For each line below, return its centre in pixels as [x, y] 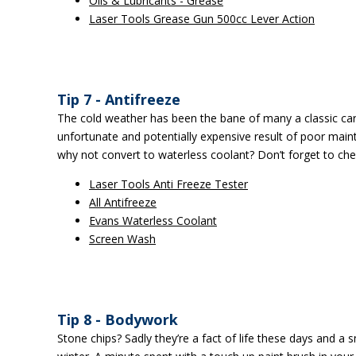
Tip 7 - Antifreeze [119, 99]
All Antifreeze [123, 202]
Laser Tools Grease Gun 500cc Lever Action [202, 19]
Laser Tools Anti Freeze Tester [168, 184]
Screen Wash [122, 239]
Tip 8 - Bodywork [118, 319]
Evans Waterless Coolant [153, 221]
